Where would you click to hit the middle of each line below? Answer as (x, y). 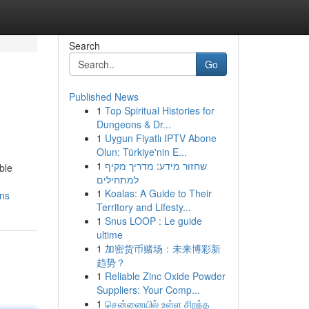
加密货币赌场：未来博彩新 (162, 248)
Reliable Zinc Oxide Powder (165, 276)
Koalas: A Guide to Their (158, 193)
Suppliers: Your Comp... (148, 290)
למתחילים (117, 179)
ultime (109, 235)
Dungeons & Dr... (133, 124)
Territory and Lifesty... (143, 207)
